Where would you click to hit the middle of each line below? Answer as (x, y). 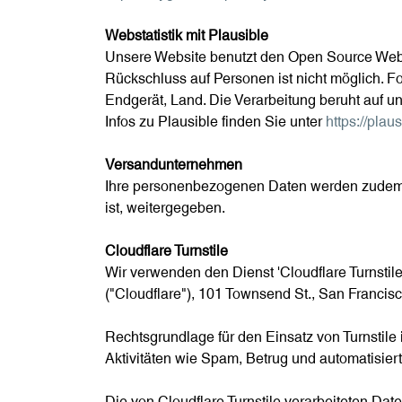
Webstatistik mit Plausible (187, 36)
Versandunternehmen (174, 165)
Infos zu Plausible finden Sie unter (215, 122)
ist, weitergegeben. (165, 208)
